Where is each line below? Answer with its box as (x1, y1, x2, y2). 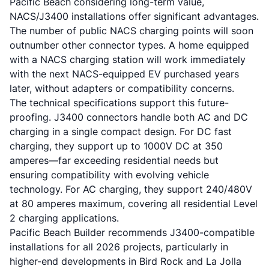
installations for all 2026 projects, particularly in (10, 241, 228, 253)
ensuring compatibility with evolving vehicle (10, 169, 209, 181)
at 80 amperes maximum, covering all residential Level (10, 198, 258, 210)
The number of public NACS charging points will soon (10, 25, 253, 37)
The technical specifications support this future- (10, 97, 229, 109)
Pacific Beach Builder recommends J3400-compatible (10, 226, 255, 238)
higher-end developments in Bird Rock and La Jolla (10, 255, 241, 267)
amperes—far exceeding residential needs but (10, 154, 219, 166)
